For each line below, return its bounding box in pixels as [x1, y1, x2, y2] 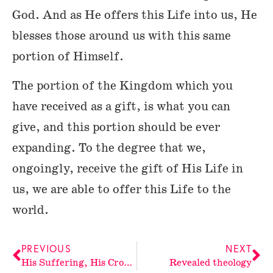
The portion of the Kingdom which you [12, 77, 233, 94]
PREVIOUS [21, 242, 72, 255]
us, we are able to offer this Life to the [12, 181, 231, 197]
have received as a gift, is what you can [12, 98, 230, 115]
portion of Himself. [12, 48, 124, 65]
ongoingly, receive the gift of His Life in [12, 160, 243, 177]
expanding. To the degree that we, [12, 140, 206, 156]
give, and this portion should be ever [12, 119, 220, 135]
